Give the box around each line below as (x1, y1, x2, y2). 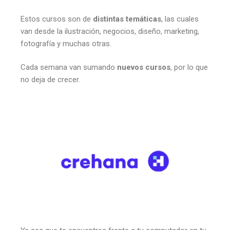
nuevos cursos (117, 63, 170, 72)
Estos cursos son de (21, 14, 93, 24)
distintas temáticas (93, 14, 161, 24)
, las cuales (161, 14, 199, 24)
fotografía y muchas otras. (21, 39, 113, 48)
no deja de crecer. (21, 75, 80, 85)
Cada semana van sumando (21, 63, 117, 72)
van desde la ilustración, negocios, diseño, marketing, (21, 26, 199, 36)
